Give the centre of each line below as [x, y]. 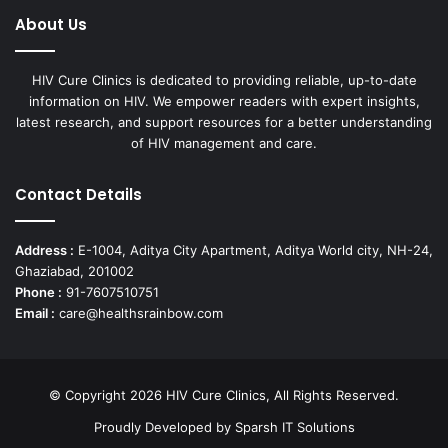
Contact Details [78, 194]
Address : [44, 249]
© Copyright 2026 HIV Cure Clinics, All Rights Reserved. [224, 394]
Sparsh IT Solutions [294, 426]
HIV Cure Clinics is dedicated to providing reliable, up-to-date [224, 79]
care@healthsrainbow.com [139, 312]
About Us [51, 24]
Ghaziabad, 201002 [74, 270]
